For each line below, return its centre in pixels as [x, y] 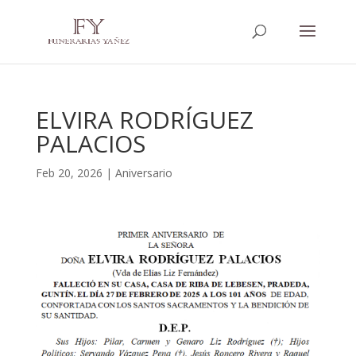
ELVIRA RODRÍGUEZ [144, 120]
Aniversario [143, 173]
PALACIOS [90, 143]
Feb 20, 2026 [69, 173]
